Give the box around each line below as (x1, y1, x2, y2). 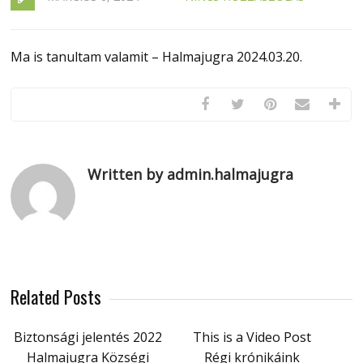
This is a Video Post (193, 328, 312, 346)
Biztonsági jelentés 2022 (13, 328, 162, 346)
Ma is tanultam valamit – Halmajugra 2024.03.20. (11, 48, 303, 66)
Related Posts (11, 284, 102, 310)
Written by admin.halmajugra (88, 164, 294, 184)
